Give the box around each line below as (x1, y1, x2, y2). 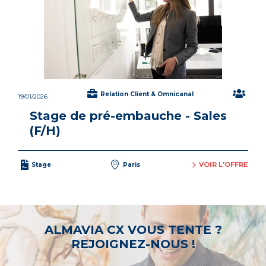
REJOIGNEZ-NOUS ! (71, 237, 195, 251)
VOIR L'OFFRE (198, 160, 248, 169)
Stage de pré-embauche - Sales (30, 109, 227, 123)
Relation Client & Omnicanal (100, 90, 194, 98)
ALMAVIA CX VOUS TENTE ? (44, 223, 222, 237)
